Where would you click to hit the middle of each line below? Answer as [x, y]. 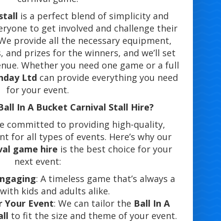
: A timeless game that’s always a [106, 179]
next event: [38, 162]
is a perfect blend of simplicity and [93, 16]
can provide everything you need [108, 78]
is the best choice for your [115, 149]
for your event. [38, 90]
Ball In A [151, 203]
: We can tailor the [93, 203]
